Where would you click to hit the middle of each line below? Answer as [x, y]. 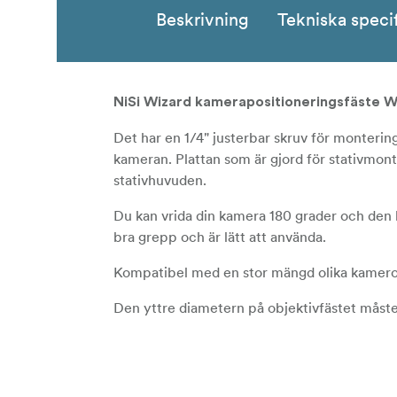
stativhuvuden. [160, 180]
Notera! [140, 344]
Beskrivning [202, 20]
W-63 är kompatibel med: [195, 380]
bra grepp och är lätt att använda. [220, 237]
